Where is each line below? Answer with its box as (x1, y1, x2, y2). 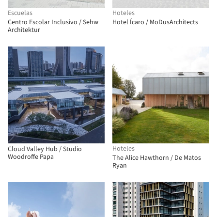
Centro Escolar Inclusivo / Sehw (8, 17, 98, 27)
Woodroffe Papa (8, 152, 54, 162)
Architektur (8, 25, 40, 35)
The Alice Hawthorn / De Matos (112, 153, 201, 163)
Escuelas (8, 8, 32, 18)
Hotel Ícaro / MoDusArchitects (112, 17, 198, 27)
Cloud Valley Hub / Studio (8, 144, 82, 154)
